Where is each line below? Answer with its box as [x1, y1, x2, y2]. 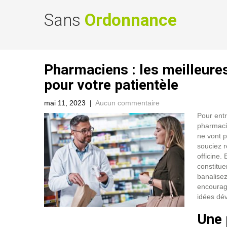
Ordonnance [85, 10, 177, 30]
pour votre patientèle [44, 77, 178, 93]
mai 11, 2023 [44, 99, 86, 107]
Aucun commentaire [95, 99, 160, 107]
